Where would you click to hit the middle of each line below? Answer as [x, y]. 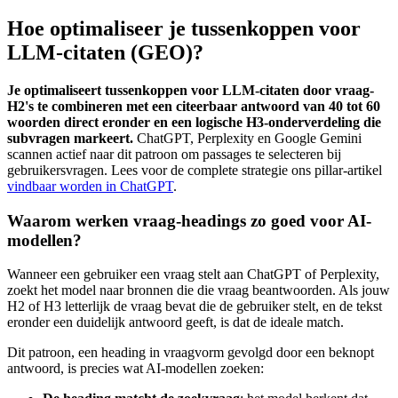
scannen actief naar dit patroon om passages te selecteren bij [174, 154]
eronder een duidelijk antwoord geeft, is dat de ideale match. [175, 322]
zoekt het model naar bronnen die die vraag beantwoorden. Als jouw [199, 291]
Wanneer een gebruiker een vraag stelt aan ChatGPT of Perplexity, [193, 275]
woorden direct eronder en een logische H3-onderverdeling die [194, 122]
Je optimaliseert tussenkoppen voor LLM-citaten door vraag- [191, 90]
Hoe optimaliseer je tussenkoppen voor [184, 29]
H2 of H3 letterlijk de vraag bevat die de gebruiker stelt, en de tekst [195, 306]
